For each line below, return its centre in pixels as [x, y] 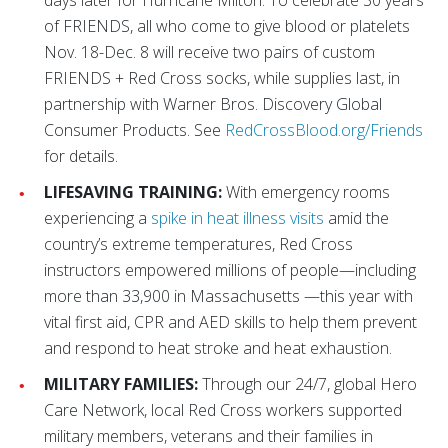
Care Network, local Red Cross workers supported [223, 410]
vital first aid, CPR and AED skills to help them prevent [230, 322]
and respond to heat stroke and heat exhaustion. [218, 348]
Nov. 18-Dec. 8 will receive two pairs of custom [209, 52]
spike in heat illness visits [237, 218]
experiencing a [97, 218]
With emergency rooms [306, 192]
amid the [356, 218]
